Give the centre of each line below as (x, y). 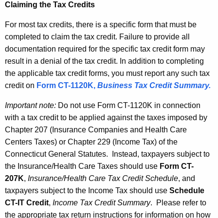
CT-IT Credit (27, 203)
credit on (21, 86)
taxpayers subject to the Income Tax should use (87, 191)
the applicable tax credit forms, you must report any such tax (107, 73)
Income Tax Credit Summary (101, 203)
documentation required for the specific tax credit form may (105, 49)
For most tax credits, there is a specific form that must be (101, 25)
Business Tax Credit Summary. (153, 86)
